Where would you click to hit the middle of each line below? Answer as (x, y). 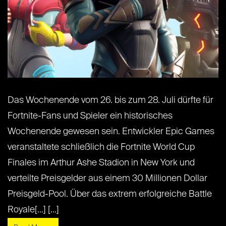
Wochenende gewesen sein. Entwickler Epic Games (111, 131)
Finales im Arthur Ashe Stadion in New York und (101, 163)
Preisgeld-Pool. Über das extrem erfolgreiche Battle (110, 194)
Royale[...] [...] (33, 210)
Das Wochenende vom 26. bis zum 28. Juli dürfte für (110, 100)
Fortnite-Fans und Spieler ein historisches (90, 116)
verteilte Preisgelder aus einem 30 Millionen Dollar (107, 178)
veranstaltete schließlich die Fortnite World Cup (101, 147)
